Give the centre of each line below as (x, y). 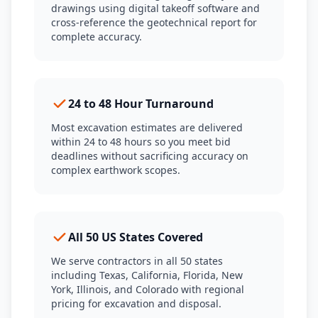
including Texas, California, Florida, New (147, 275)
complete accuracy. (97, 37)
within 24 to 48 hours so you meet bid (141, 142)
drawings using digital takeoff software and (155, 8)
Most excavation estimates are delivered (147, 127)
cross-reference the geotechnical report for (154, 22)
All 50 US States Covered (136, 237)
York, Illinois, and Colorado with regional (148, 289)
